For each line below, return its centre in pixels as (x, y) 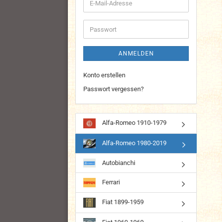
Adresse (101, 20)
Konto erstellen (104, 75)
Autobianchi (118, 163)
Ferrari (110, 182)
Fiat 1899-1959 (122, 202)
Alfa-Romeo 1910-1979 (134, 123)
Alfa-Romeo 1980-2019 (134, 143)
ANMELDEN (136, 54)
